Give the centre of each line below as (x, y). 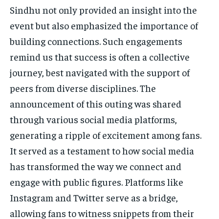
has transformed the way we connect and (96, 166)
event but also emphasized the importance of (104, 25)
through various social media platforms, (93, 119)
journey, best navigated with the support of (100, 72)
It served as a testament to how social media (102, 150)
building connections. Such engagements (96, 41)
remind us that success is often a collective (100, 56)
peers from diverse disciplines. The (83, 88)
